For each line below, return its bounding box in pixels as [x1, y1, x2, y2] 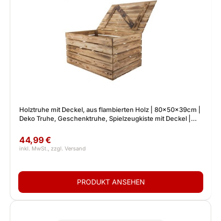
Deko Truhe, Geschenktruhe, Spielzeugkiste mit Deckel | [19, 114, 191, 122]
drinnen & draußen [19, 123, 76, 131]
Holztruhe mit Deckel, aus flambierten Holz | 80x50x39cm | [19, 106, 201, 113]
